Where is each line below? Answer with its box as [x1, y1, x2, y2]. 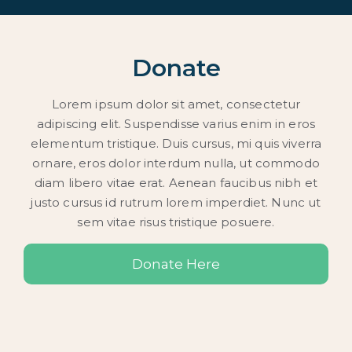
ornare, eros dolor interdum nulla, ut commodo [32, 155, 320, 170]
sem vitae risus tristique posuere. [77, 214, 275, 229]
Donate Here [132, 255, 220, 272]
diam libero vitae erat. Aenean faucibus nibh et [34, 174, 318, 190]
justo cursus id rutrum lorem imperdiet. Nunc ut [31, 194, 321, 210]
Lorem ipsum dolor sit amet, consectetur [51, 96, 301, 112]
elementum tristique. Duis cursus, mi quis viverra [30, 135, 322, 151]
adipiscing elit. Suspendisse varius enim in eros [36, 115, 316, 131]
